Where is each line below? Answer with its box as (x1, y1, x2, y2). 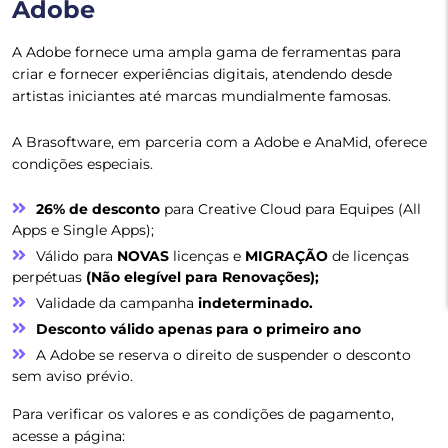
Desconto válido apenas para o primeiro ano (36, 320, 361, 339)
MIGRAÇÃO (245, 247, 328, 266)
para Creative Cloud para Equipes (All (160, 200, 421, 219)
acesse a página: (12, 427, 125, 446)
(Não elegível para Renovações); (86, 268, 319, 287)
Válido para (36, 247, 117, 266)
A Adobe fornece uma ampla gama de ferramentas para (12, 43, 401, 62)
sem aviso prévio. (12, 367, 133, 386)
